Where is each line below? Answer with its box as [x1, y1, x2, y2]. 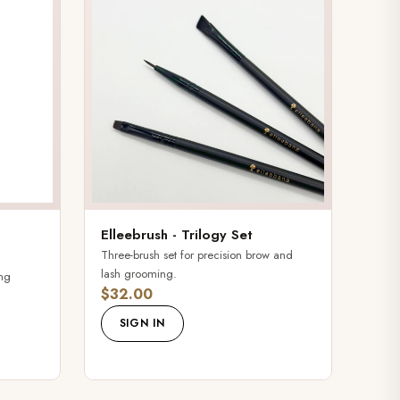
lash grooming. [100, 265, 177, 283]
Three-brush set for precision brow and [100, 246, 293, 264]
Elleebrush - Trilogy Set [100, 225, 253, 246]
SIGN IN [119, 315, 165, 332]
